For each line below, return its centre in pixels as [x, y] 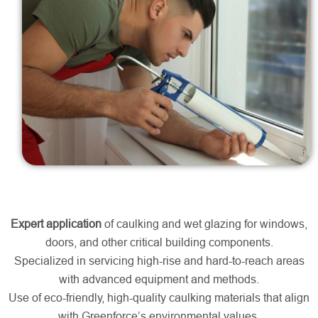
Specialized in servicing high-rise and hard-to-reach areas [159, 260]
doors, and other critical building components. [159, 242]
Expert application [56, 223]
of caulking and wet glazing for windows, [204, 223]
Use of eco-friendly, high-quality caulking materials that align [159, 297]
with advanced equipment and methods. [159, 279]
